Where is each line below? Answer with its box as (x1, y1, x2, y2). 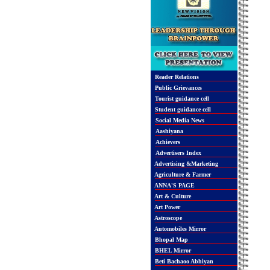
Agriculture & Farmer (152, 171, 211, 178)
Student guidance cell (152, 106, 211, 113)
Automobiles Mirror (152, 225, 206, 232)
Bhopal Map (152, 236, 188, 243)
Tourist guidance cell (152, 95, 209, 102)
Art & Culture (152, 193, 191, 199)
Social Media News (155, 117, 204, 124)
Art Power (152, 204, 180, 210)
